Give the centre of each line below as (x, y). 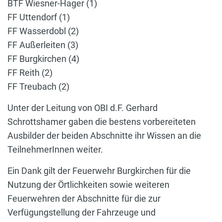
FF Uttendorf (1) (39, 17)
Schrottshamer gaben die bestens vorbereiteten (102, 122)
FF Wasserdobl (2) (43, 31)
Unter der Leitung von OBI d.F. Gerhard (83, 108)
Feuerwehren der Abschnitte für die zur (84, 199)
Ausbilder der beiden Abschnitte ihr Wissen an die (104, 136)
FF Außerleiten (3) (43, 45)
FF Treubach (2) (38, 87)
